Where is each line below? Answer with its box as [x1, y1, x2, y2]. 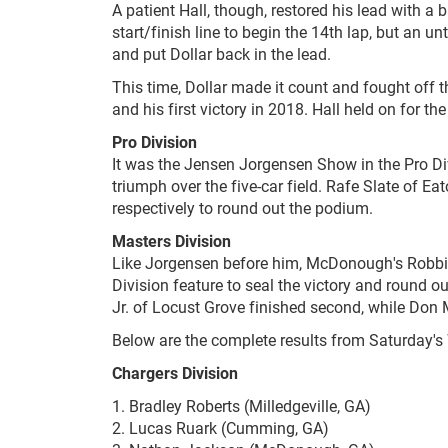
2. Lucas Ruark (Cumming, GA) [112, 417, 329, 439]
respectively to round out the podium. [112, 197, 373, 219]
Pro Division [112, 131, 197, 153]
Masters [112, 230, 171, 252]
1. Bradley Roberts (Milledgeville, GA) [112, 395, 371, 417]
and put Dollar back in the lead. [112, 43, 331, 65]
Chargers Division [112, 362, 238, 384]
